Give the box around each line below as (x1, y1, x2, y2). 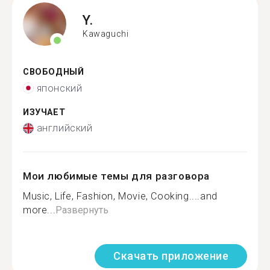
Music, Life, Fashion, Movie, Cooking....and (23, 190, 218, 202)
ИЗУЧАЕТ (23, 107, 66, 118)
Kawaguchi (83, 28, 129, 39)
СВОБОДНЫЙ (23, 67, 84, 77)
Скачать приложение (113, 250, 228, 262)
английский (36, 122, 93, 134)
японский (36, 82, 83, 94)
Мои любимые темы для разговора (23, 170, 210, 182)
